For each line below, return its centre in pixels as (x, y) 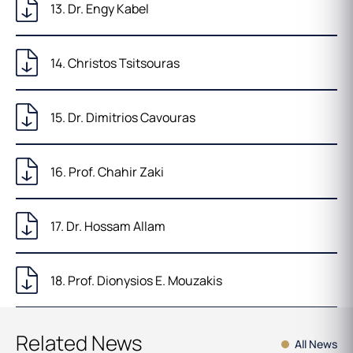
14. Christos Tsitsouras (115, 63)
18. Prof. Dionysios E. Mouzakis (136, 280)
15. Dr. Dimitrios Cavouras (123, 117)
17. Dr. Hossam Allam (108, 226)
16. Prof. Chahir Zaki (107, 171)
